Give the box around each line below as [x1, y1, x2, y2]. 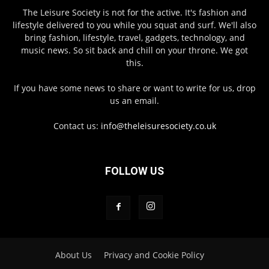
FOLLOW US [105, 165, 164, 178]
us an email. [110, 95, 159, 107]
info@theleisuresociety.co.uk [100, 120, 216, 132]
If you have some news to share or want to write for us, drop [13, 82, 256, 94]
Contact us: [53, 120, 101, 132]
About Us [55, 249, 92, 261]
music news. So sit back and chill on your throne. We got [21, 44, 248, 56]
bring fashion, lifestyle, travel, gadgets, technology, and [24, 32, 245, 44]
